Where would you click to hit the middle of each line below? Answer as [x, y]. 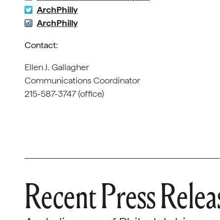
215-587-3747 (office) [64, 94]
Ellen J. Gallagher [57, 67]
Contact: [41, 45]
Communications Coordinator [82, 80]
